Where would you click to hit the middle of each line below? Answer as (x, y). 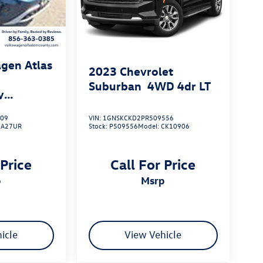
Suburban (115, 86)
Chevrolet (146, 71)
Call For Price (153, 164)
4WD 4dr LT (179, 86)
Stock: (99, 126)
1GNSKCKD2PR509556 (138, 118)
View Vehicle (153, 235)
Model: (149, 126)
